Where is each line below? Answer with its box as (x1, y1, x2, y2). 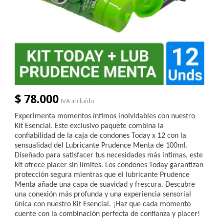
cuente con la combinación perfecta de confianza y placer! (15, 210, 200, 218)
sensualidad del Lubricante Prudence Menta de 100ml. (15, 141, 188, 150)
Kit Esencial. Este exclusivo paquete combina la (15, 122, 164, 130)
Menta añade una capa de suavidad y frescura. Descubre (15, 180, 195, 189)
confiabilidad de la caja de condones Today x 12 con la (15, 131, 186, 140)
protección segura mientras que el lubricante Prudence (15, 171, 190, 179)
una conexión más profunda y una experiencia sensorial (15, 190, 191, 198)
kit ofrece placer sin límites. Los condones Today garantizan (15, 161, 203, 169)
